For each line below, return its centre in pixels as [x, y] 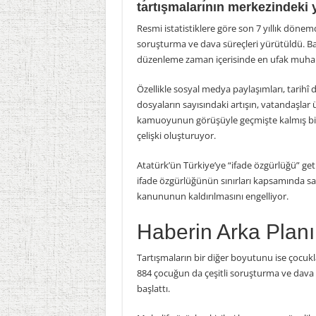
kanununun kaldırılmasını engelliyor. [212, 196]
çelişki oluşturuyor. [176, 135]
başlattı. [154, 288]
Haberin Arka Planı [225, 232]
